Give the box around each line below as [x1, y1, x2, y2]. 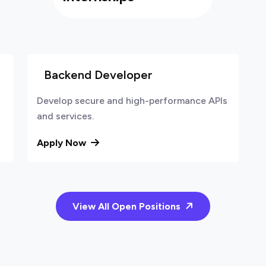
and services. [37, 110, 94, 122]
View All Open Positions [72, 201, 183, 212]
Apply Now [37, 137, 88, 148]
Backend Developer [44, 68, 153, 82]
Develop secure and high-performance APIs [37, 95, 227, 106]
